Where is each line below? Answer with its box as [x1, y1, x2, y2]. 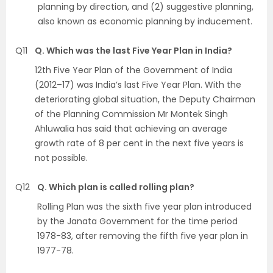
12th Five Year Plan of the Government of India [35, 63, 232, 76]
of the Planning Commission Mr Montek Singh [35, 107, 228, 120]
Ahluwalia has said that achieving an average [35, 122, 227, 135]
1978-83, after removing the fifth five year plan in [37, 229, 248, 242]
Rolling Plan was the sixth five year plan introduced [37, 200, 252, 213]
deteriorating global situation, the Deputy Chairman [35, 93, 255, 105]
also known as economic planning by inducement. [38, 15, 252, 27]
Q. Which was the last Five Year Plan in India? [35, 44, 232, 57]
